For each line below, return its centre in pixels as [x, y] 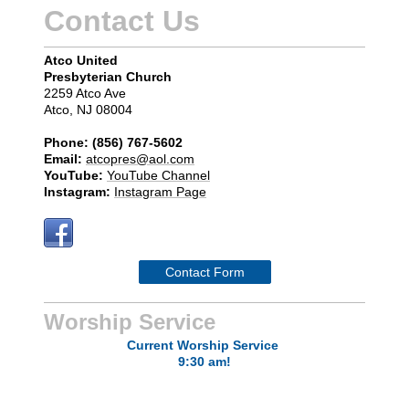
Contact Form [204, 272]
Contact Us [122, 21]
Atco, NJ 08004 [88, 110]
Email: [63, 159]
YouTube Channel [158, 175]
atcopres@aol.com [140, 159]
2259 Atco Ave [85, 93]
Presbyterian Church [108, 77]
